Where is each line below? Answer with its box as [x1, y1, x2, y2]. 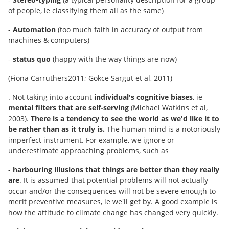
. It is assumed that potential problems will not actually [19, 175, 208, 185]
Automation [13, 25, 58, 34]
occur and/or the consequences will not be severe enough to [8, 186, 216, 196]
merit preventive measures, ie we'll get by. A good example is [8, 197, 217, 207]
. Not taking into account [8, 92, 94, 102]
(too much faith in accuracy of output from [58, 25, 203, 34]
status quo [13, 54, 51, 64]
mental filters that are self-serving [8, 103, 131, 112]
